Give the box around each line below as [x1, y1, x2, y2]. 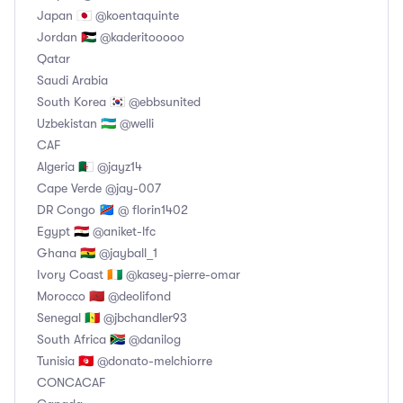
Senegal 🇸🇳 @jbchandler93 [37, 310, 187, 326]
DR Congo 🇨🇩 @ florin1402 [37, 202, 188, 218]
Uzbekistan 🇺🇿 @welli [37, 116, 154, 131]
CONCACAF [37, 375, 105, 390]
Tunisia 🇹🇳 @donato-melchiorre [37, 354, 212, 369]
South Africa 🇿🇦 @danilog [37, 332, 181, 347]
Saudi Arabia [37, 73, 108, 88]
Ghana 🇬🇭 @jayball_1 [37, 246, 157, 261]
